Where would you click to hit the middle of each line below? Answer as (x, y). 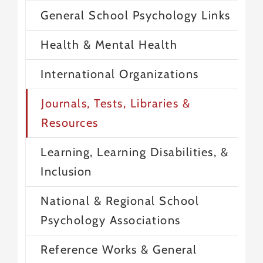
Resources (70, 122)
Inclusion (66, 171)
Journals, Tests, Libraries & (116, 103)
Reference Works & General (119, 249)
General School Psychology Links (136, 15)
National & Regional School (120, 200)
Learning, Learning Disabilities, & (135, 152)
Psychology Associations (111, 220)
